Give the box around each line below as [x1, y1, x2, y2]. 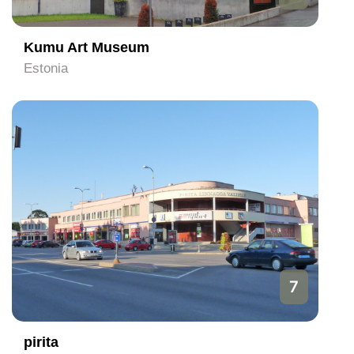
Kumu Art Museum [24, 40, 149, 55]
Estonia [24, 61, 68, 76]
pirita [24, 334, 58, 350]
